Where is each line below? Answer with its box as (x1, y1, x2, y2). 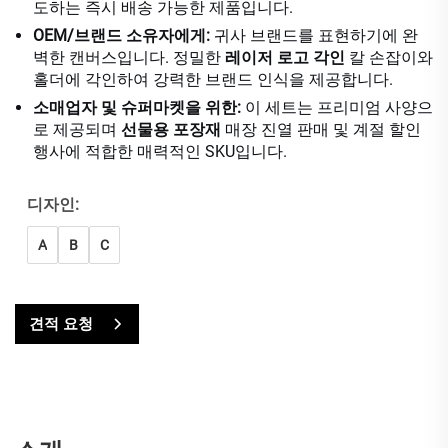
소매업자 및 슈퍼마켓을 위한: (33, 97, 245, 117)
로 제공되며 (33, 119, 121, 139)
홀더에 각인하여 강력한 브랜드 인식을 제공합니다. (33, 69, 393, 89)
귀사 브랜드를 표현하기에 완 (214, 25, 418, 45)
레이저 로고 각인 (225, 47, 349, 67)
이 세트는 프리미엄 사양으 (245, 97, 433, 117)
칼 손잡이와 (349, 47, 433, 67)
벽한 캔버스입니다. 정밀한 (33, 47, 225, 67)
